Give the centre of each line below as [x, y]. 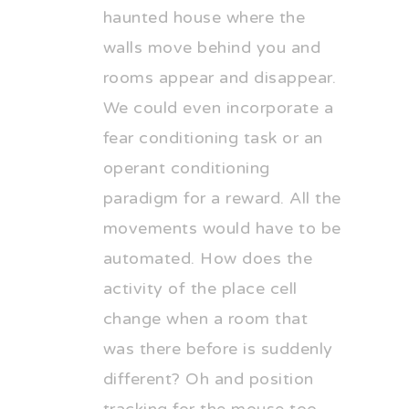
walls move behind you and [212, 48]
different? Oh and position [208, 379]
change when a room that [205, 319]
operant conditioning [186, 168]
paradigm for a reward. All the [222, 199]
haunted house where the [204, 18]
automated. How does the [208, 259]
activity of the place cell [200, 289]
